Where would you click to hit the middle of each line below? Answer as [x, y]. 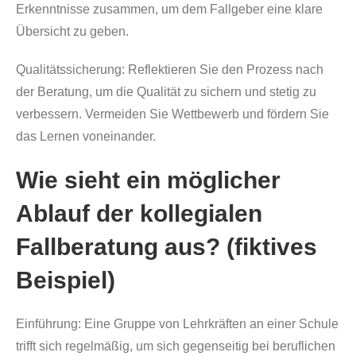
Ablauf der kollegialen [139, 213]
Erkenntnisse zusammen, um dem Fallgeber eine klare [169, 9]
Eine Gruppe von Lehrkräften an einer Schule [210, 324]
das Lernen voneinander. [86, 136]
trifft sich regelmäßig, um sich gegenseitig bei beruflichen [176, 346]
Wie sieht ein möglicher [148, 180]
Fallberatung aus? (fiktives [166, 247]
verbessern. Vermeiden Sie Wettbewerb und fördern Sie [172, 114]
